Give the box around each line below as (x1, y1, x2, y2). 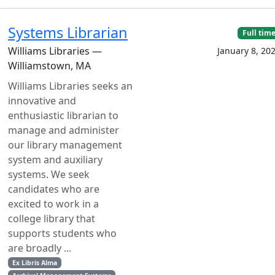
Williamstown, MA (8, 59, 91, 72)
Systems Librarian (8, 23, 128, 42)
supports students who (8, 227, 117, 240)
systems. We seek (8, 168, 90, 181)
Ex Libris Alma (12, 258, 57, 267)
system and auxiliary (8, 153, 103, 166)
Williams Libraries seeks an (8, 79, 133, 93)
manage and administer (8, 123, 119, 137)
